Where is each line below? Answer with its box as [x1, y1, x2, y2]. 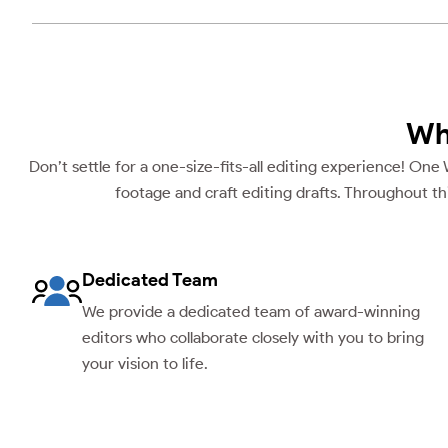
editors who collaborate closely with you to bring [82, 328, 424, 348]
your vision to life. [82, 354, 208, 374]
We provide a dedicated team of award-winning [82, 302, 420, 322]
